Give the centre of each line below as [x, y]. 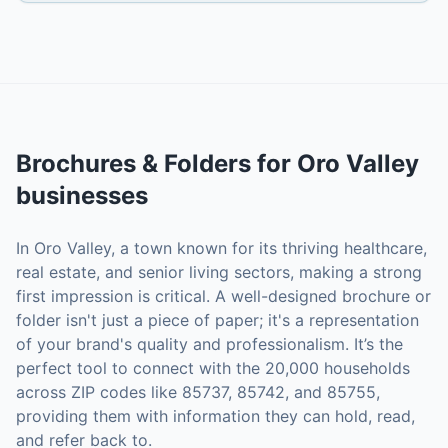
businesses [82, 195]
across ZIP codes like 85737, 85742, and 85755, [198, 392]
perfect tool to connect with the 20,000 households [213, 368]
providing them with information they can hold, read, [215, 416]
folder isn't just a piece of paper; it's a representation [217, 320]
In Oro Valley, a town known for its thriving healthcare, [221, 248]
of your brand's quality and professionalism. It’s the [209, 344]
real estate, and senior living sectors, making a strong [219, 272]
